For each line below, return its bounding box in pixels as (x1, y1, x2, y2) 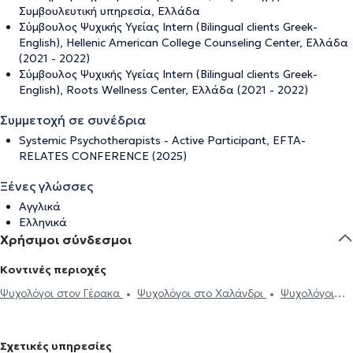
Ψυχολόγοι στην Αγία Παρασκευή (77, 306, 248, 321)
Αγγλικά (19, 199, 61, 214)
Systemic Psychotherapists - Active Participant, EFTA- (19, 133, 306, 147)
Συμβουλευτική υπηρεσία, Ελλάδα (19, 4, 200, 18)
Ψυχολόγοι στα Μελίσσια (63, 326, 193, 341)
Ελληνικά (19, 215, 67, 229)
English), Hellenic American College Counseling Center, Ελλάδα (19, 35, 348, 50)
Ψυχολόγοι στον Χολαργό (207, 326, 338, 341)
